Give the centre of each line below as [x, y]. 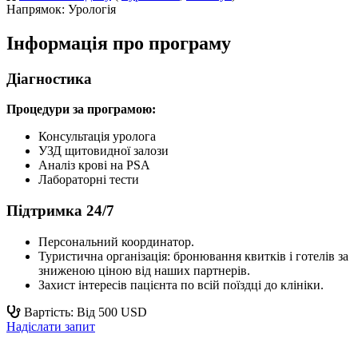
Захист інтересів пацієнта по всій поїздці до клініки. [181, 284]
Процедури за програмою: [81, 109]
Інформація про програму [119, 43]
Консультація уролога [97, 137]
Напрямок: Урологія [61, 9]
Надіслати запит [51, 326]
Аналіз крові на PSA [94, 165]
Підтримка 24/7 [60, 211]
